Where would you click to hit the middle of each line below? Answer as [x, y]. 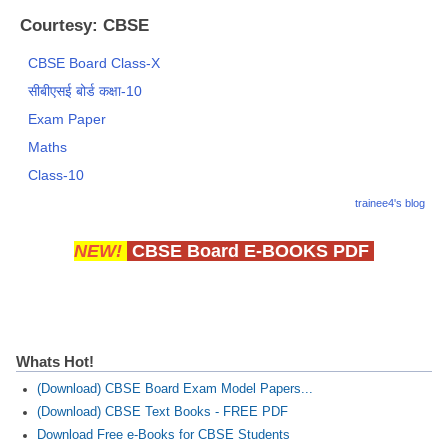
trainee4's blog [389, 202]
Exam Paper [67, 118]
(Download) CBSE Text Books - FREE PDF [162, 411]
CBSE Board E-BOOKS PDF [250, 250]
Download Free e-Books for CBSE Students [163, 434]
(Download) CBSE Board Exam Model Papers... [174, 388]
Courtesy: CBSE [84, 25]
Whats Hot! [55, 361]
